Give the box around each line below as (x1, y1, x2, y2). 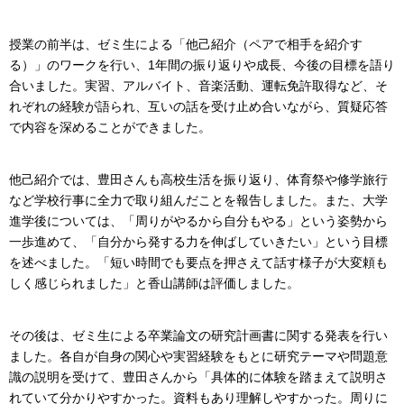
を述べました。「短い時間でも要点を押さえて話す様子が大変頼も (9, 254, 388, 270)
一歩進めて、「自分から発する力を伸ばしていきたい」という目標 (9, 234, 388, 249)
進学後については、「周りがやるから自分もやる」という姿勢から (9, 213, 388, 228)
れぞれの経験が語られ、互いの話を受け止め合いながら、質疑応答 (9, 98, 388, 114)
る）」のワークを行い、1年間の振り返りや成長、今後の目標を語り (9, 57, 395, 72)
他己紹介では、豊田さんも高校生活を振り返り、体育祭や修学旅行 (9, 171, 388, 187)
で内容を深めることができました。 (9, 119, 211, 134)
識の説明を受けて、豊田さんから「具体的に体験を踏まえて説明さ (9, 369, 388, 384)
